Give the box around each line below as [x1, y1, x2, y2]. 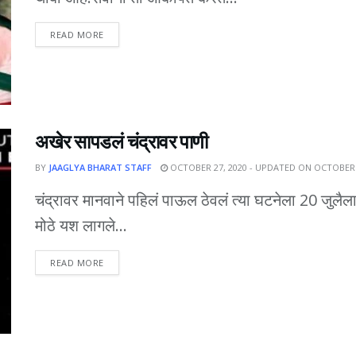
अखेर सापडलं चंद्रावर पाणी [35, 130, 208, 155]
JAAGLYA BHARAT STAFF [48, 161, 152, 174]
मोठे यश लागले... [35, 215, 127, 237]
